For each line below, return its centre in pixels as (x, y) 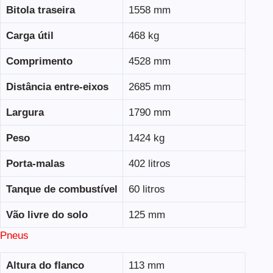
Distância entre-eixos (57, 87)
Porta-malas (35, 163)
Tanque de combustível (62, 189)
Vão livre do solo (47, 214)
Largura (25, 112)
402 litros (149, 163)
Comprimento (39, 61)
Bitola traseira (40, 10)
